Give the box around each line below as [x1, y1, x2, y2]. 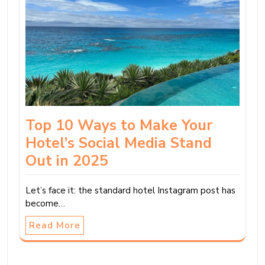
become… [25, 197, 65, 209]
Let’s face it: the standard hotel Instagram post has [25, 184, 235, 196]
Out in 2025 [25, 150, 108, 171]
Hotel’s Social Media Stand [25, 132, 212, 153]
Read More [29, 219, 80, 231]
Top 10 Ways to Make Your [25, 115, 212, 135]
